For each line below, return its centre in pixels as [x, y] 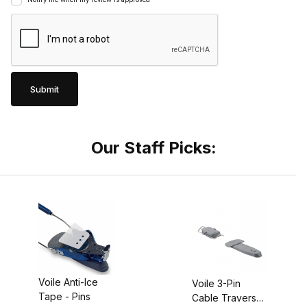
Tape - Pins [64, 296]
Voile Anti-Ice [68, 282]
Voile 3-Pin [216, 284]
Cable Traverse [227, 298]
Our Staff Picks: [153, 148]
